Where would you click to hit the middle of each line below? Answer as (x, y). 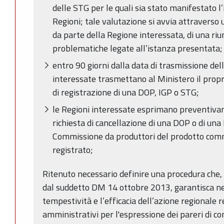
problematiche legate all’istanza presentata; (137, 48)
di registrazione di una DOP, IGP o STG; (126, 92)
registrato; (73, 150)
